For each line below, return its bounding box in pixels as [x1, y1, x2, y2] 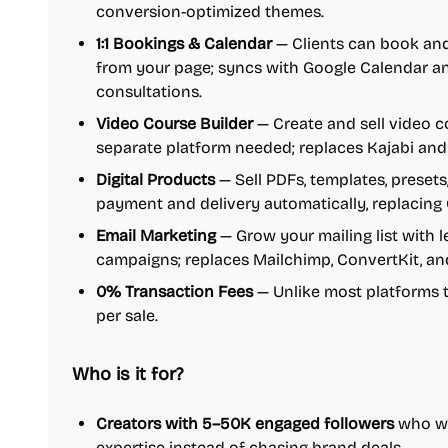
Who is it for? [72, 363, 183, 385]
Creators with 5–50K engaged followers [96, 414, 394, 433]
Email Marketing [96, 226, 216, 245]
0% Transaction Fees [96, 282, 253, 301]
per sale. [96, 306, 158, 325]
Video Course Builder [96, 114, 253, 133]
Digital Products [96, 170, 215, 189]
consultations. [96, 82, 202, 101]
